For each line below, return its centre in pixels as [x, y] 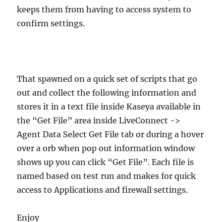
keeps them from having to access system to [104, 9]
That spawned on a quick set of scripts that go [107, 79]
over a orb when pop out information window [106, 148]
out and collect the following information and [107, 92]
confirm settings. [51, 23]
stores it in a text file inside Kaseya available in [109, 106]
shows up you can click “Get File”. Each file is [106, 162]
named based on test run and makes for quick [107, 176]
